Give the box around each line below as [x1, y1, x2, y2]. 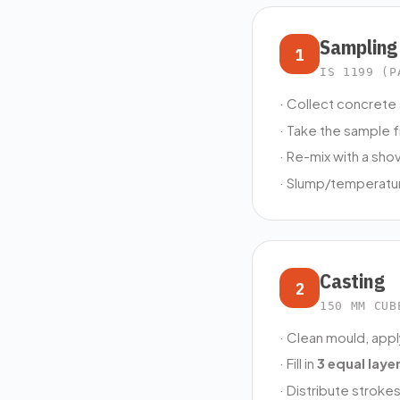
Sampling [320, 34, 398, 61]
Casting [320, 268, 385, 295]
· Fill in [279, 354, 317, 372]
